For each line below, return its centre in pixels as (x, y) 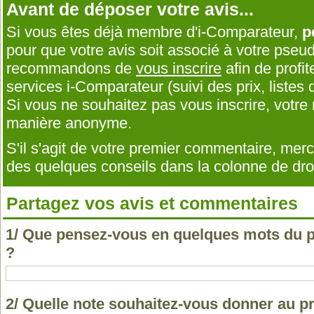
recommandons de (71, 68)
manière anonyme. (69, 123)
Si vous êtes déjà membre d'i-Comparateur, (154, 32)
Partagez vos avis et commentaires (152, 203)
